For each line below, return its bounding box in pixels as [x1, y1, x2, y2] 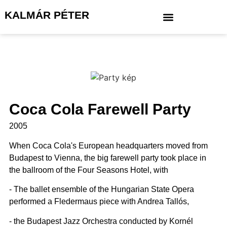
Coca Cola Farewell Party [9, 101, 191, 118]
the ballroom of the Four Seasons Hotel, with [9, 165, 168, 174]
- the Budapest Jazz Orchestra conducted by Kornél [9, 216, 193, 225]
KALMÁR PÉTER [4, 9, 89, 21]
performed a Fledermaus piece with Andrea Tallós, [9, 197, 189, 206]
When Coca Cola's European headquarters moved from [9, 141, 208, 150]
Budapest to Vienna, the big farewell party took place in [9, 153, 206, 162]
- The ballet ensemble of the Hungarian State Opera [9, 185, 194, 194]
